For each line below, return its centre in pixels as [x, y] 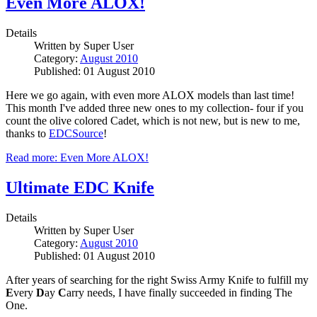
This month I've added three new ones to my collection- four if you [155, 108]
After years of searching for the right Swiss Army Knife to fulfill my [157, 279]
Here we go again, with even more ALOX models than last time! [150, 95]
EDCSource [76, 133]
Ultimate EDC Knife [80, 187]
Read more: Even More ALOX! [77, 157]
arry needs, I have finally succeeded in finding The [179, 292]
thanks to [27, 133]
